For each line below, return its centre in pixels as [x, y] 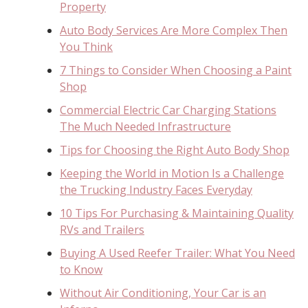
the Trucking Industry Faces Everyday [156, 189]
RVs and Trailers [102, 229]
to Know [81, 269]
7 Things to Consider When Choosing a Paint [176, 70]
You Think [86, 46]
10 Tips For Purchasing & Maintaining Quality [177, 213]
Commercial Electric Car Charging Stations [168, 110]
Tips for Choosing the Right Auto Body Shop [175, 150]
